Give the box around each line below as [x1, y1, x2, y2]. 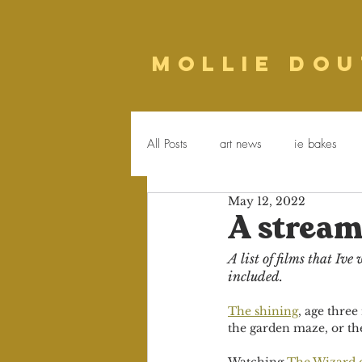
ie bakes [294, 136, 337, 152]
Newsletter [297, 200, 351, 217]
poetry [234, 200, 265, 217]
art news [220, 136, 262, 152]
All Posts [147, 136, 187, 152]
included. [228, 268, 283, 284]
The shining [228, 304, 298, 318]
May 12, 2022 [228, 194, 305, 208]
